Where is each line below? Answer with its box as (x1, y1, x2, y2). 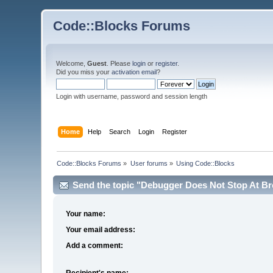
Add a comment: (66, 241, 124, 250)
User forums (130, 159, 168, 167)
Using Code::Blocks (176, 159, 235, 167)
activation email (112, 68, 157, 76)
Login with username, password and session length (56, 93, 208, 100)
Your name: (66, 210, 106, 219)
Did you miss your (56, 68, 112, 76)
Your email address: (66, 225, 136, 235)
